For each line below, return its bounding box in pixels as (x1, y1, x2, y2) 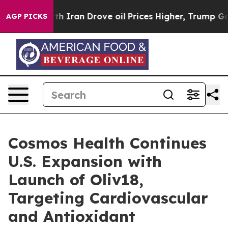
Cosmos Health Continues (8, 133, 207, 153)
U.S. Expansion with (8, 152, 162, 171)
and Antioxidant (8, 207, 135, 226)
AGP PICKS (6, 12, 47, 21)
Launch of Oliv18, (8, 170, 144, 189)
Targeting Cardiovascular (8, 188, 208, 208)
